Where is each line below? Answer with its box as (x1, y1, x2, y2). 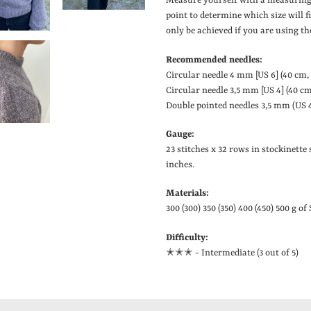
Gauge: (166, 129, 194, 140)
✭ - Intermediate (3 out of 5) (184, 247, 299, 258)
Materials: (166, 188, 209, 199)
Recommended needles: (166, 54, 262, 65)
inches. (166, 160, 194, 171)
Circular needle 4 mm (166, 69, 255, 81)
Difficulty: (166, 232, 208, 243)
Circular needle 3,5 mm (166, 85, 261, 96)
